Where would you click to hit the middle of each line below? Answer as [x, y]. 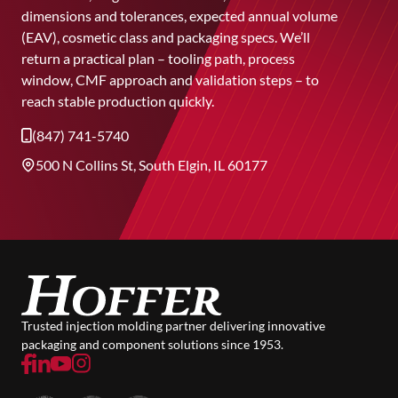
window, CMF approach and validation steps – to [170, 80]
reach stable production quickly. [118, 101]
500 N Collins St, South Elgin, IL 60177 [151, 165]
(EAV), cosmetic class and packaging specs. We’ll [166, 37]
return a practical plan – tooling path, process [158, 58]
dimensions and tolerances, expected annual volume [179, 16]
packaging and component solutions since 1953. [152, 344]
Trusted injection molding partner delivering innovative [173, 325]
